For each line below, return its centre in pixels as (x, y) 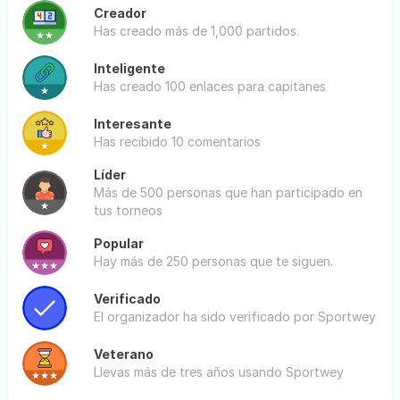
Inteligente (129, 68)
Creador (120, 12)
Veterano (123, 354)
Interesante (132, 123)
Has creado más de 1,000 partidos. (196, 30)
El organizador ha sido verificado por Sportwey (234, 316)
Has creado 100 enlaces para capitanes (209, 86)
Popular (118, 243)
